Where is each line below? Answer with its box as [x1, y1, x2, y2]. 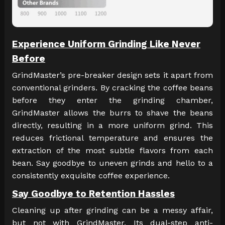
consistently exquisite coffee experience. [12, 171, 170, 181]
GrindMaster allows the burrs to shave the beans [12, 108, 213, 118]
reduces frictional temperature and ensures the [12, 133, 213, 143]
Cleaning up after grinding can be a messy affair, [12, 205, 213, 215]
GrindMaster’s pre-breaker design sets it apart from [12, 70, 213, 80]
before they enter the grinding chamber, [12, 95, 213, 105]
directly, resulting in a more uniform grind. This [12, 121, 213, 131]
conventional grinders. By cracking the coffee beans [12, 83, 213, 93]
